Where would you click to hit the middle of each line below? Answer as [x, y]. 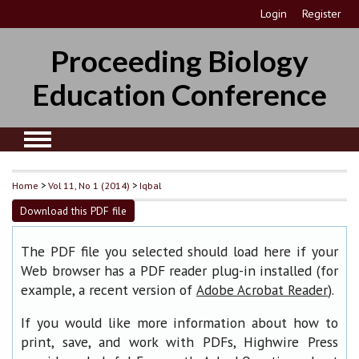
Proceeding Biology [179, 61]
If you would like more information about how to [179, 323]
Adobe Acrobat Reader [262, 290]
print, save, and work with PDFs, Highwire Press [179, 342]
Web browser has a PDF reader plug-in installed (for [179, 270]
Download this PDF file [73, 211]
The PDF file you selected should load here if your [179, 251]
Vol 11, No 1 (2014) [89, 185]
